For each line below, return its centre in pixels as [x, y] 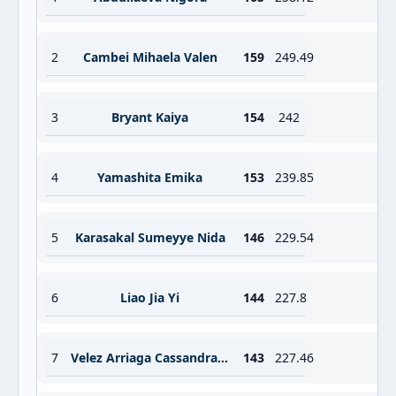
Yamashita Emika [150, 177]
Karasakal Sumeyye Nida [150, 237]
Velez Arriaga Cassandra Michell [223, 358]
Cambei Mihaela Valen [150, 57]
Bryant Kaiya [150, 117]
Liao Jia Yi [150, 297]
